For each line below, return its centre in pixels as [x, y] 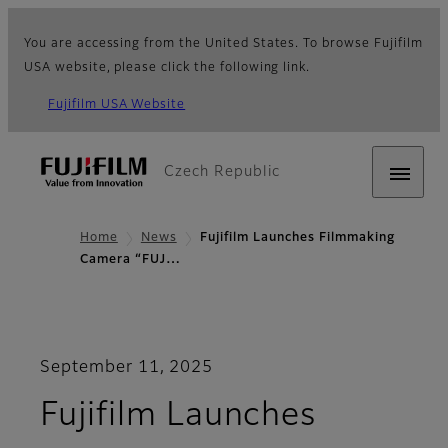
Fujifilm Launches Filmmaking [297, 238]
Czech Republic [222, 172]
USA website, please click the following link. [167, 68]
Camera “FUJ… [130, 260]
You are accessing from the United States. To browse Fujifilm [223, 44]
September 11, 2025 [127, 368]
